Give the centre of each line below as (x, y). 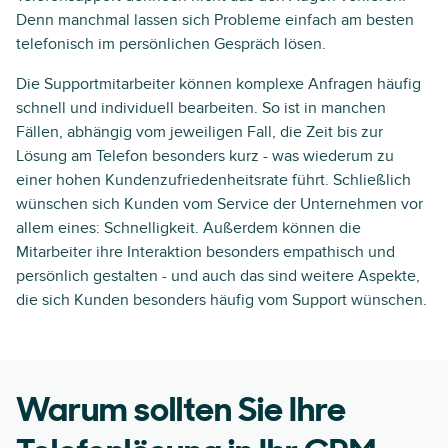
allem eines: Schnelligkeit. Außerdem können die (188, 228)
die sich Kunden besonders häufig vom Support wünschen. (221, 300)
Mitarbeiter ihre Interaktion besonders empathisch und (205, 252)
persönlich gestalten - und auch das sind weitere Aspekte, (218, 276)
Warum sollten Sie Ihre (181, 412)
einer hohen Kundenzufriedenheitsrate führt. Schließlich (213, 180)
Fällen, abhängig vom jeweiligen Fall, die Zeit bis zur (199, 132)
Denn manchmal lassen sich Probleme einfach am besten (215, 20)
